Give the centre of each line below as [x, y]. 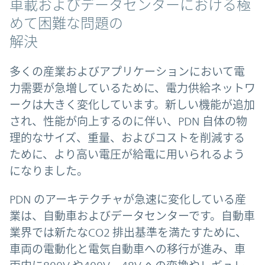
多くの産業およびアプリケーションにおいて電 [127, 72]
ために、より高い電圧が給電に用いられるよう [127, 155]
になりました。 [49, 171]
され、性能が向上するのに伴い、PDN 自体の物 [128, 122]
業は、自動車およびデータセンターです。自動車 [132, 216]
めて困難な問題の [66, 24]
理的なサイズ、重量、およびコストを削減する [127, 138]
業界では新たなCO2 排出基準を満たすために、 [128, 233]
